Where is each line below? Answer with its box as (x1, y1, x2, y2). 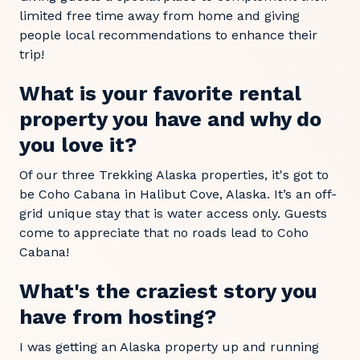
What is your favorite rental (19, 80, 301, 105)
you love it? (19, 132, 137, 157)
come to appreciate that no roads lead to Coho (19, 224, 309, 240)
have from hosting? (19, 304, 216, 329)
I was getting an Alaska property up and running (19, 338, 319, 354)
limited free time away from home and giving (19, 7, 300, 23)
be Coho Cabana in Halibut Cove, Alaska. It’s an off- (19, 186, 337, 202)
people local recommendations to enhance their (19, 27, 317, 43)
